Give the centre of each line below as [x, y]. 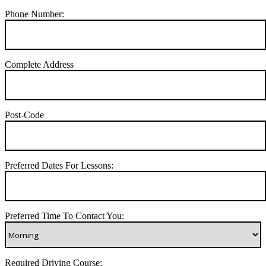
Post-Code [24, 115]
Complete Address [39, 65]
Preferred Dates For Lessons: [59, 166]
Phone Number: [34, 14]
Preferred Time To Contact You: [64, 216]
